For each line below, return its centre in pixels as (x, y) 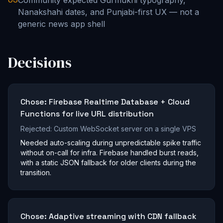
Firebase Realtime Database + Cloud (119, 102)
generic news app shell (61, 24)
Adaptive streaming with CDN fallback (123, 217)
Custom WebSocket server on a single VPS (125, 129)
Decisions (40, 63)
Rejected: (37, 129)
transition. (36, 173)
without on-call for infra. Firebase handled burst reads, (110, 153)
